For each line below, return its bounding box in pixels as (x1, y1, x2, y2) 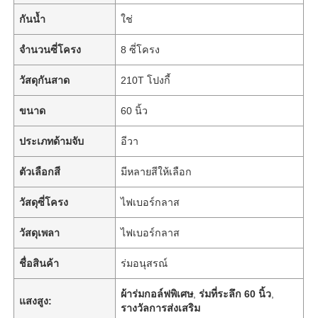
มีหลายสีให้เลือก (121, 165, 192, 177)
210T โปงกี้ (121, 74, 171, 86)
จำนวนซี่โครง (19, 43, 82, 55)
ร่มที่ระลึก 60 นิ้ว (199, 287, 272, 300)
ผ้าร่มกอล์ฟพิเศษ (121, 287, 194, 300)
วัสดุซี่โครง (19, 196, 69, 208)
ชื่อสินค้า (19, 257, 60, 269)
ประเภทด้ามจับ (19, 135, 84, 147)
